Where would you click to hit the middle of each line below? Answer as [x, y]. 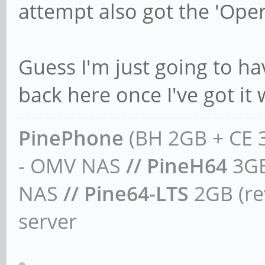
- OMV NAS [70, 165]
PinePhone [71, 138]
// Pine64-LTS [123, 193]
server [48, 221]
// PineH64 [174, 165]
